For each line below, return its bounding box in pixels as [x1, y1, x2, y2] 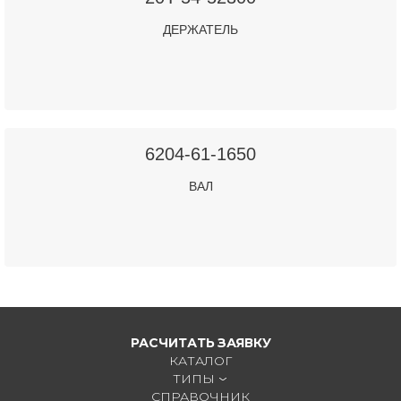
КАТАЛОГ [169, 352, 232, 368]
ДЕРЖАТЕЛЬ [163, 21, 238, 37]
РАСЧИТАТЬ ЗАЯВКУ [130, 334, 271, 350]
